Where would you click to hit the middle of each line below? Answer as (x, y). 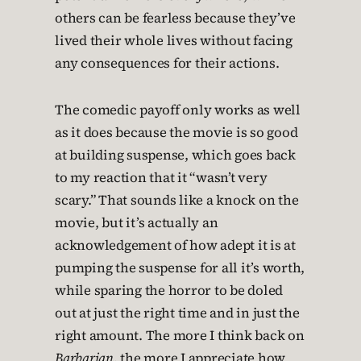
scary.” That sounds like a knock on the (177, 201)
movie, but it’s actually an (137, 223)
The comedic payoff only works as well (178, 110)
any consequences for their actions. (167, 64)
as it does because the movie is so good (176, 133)
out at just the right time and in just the (177, 313)
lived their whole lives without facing (174, 41)
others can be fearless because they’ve (175, 19)
